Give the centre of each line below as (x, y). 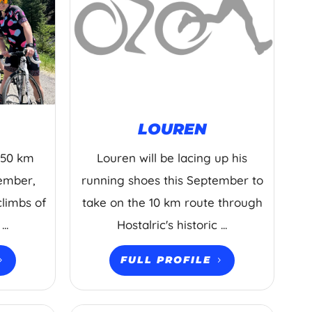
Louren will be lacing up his (172, 157)
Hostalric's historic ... (172, 224)
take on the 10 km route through (172, 202)
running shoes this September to (172, 180)
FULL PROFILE (166, 260)
